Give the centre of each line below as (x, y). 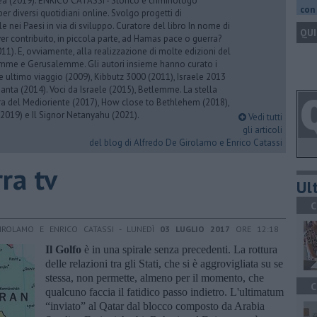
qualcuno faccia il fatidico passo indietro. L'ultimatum (165, 292)
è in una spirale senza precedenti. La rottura (179, 249)
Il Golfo (63, 249)
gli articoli (263, 130)
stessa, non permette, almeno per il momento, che (155, 277)
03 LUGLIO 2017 (195, 229)
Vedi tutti (264, 117)
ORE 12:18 (254, 229)
